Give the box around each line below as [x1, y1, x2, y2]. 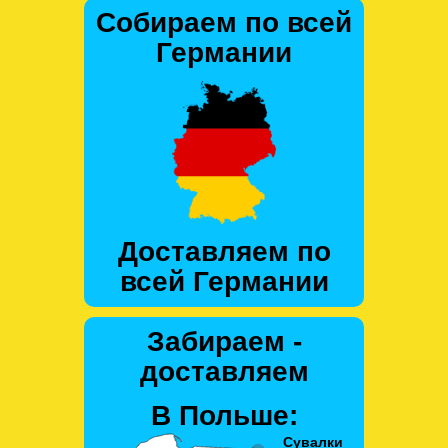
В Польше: [150, 399, 298, 431]
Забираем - [146, 325, 302, 357]
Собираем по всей [96, 6, 352, 38]
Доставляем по [117, 235, 331, 267]
